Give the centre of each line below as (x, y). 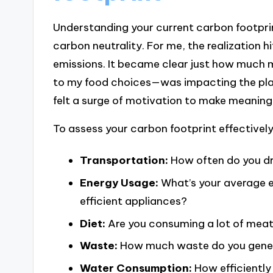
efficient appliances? (133, 201)
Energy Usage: (119, 183)
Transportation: (124, 160)
